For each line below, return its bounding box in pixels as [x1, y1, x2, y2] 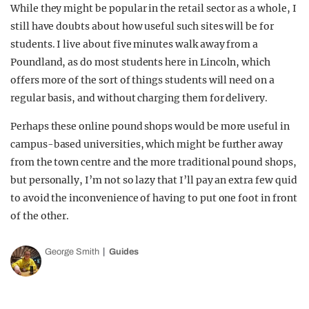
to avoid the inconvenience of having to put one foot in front [10, 192, 297, 204]
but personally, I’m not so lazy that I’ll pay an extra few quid [10, 174, 297, 186]
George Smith [45, 247, 99, 257]
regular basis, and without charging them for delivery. [10, 92, 268, 104]
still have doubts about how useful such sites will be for [10, 20, 274, 32]
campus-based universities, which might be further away [10, 138, 283, 150]
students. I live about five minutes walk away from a [10, 38, 259, 50]
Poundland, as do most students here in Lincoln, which [10, 56, 271, 68]
